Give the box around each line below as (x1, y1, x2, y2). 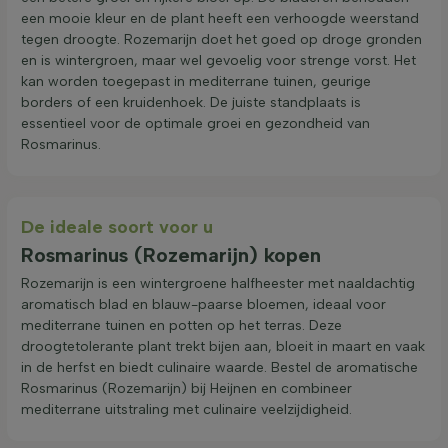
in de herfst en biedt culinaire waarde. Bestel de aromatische (21, 358, 418, 376)
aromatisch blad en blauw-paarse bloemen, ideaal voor (21, 295, 386, 313)
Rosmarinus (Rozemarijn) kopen (21, 242, 321, 267)
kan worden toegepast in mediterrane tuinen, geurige (21, 72, 371, 90)
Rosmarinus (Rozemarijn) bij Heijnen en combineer (21, 379, 352, 397)
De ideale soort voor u (21, 215, 213, 238)
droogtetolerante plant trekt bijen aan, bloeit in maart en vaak (21, 337, 425, 355)
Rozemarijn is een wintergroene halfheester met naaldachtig (21, 274, 415, 292)
